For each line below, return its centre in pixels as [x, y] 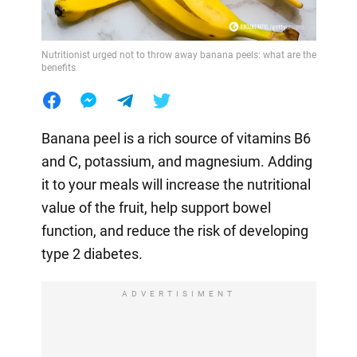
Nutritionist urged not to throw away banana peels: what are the [178, 55]
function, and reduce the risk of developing [175, 230]
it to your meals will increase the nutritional [176, 184]
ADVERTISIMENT [178, 293]
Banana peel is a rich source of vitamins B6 [176, 138]
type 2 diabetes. [92, 253]
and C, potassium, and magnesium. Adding [177, 161]
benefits [58, 67]
